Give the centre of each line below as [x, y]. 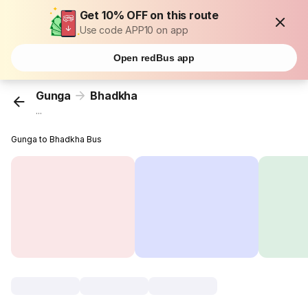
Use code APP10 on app [134, 30]
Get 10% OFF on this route [149, 15]
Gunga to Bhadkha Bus [57, 140]
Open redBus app [154, 58]
